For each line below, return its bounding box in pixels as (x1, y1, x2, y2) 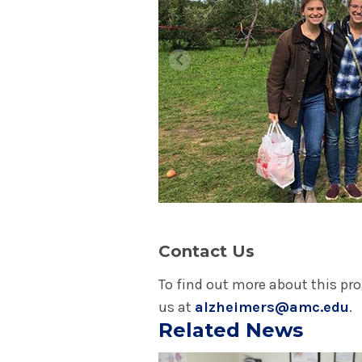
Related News (158, 318, 303, 342)
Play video (158, 344, 217, 360)
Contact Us (158, 242, 255, 261)
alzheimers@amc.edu (195, 298, 349, 316)
